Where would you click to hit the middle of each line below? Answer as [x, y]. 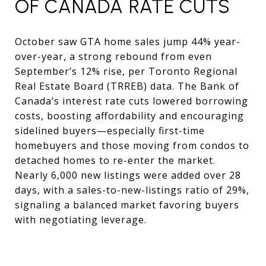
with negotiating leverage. [81, 219]
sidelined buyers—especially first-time [110, 130]
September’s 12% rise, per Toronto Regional [126, 71]
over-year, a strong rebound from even [113, 56]
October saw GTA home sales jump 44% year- [128, 41]
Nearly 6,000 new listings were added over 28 [128, 175]
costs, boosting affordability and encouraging [129, 115]
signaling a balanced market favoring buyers [127, 205]
